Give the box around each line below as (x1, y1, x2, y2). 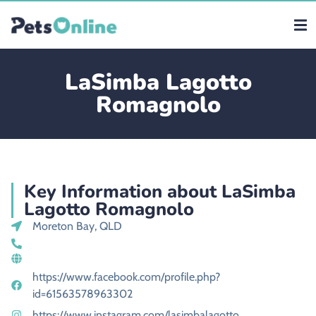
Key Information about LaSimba (24, 179, 296, 204)
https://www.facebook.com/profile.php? (32, 270, 220, 284)
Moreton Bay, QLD (32, 219, 122, 233)
